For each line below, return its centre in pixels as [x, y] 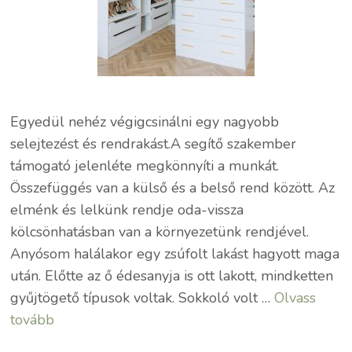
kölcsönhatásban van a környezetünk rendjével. [160, 232]
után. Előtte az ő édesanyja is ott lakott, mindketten [172, 276]
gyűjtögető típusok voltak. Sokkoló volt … [143, 298]
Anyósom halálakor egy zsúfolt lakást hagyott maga [175, 254]
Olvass [295, 298]
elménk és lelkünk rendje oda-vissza [127, 210]
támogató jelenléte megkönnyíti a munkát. [145, 166]
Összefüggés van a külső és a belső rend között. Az [173, 188]
